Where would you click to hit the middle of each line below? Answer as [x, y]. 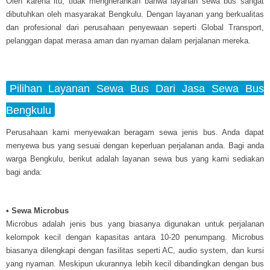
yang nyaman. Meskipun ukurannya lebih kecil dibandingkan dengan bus [135, 263]
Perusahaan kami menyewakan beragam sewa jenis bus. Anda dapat [135, 132]
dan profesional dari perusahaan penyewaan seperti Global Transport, [135, 27]
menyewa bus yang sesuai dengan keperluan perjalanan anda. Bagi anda [135, 145]
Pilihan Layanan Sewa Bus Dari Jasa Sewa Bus [137, 88]
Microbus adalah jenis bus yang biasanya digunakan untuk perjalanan [135, 224]
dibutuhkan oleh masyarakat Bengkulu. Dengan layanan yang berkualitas [135, 14]
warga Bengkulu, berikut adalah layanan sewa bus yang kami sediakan [135, 159]
